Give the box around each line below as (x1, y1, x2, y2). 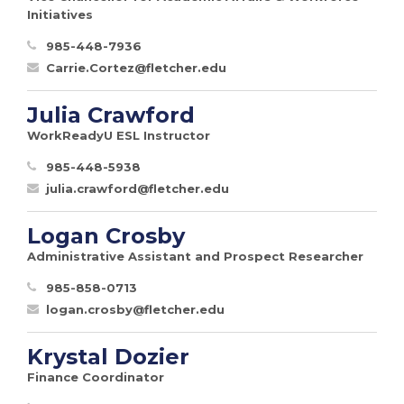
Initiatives (27, 6, 93, 22)
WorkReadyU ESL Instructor (27, 127, 210, 142)
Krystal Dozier (27, 343, 189, 370)
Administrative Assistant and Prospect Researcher (27, 248, 363, 263)
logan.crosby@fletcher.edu (46, 301, 225, 317)
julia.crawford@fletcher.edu (46, 180, 229, 196)
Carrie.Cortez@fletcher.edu (46, 60, 226, 75)
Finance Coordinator (27, 369, 164, 384)
